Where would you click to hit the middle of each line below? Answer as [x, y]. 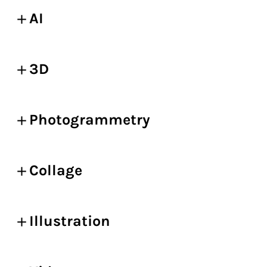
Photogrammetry [90, 119]
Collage [56, 170]
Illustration [70, 221]
